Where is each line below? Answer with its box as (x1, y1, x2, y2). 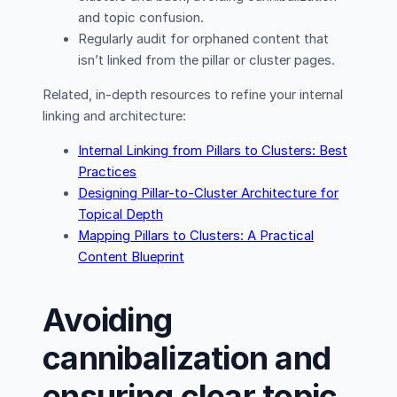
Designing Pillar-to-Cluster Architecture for (78, 184, 339, 201)
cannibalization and (43, 339, 331, 378)
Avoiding (43, 300, 173, 340)
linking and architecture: (43, 107, 186, 124)
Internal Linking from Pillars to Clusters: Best (78, 142, 347, 159)
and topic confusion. (78, 9, 204, 26)
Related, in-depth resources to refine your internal (43, 86, 343, 103)
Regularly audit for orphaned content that (78, 30, 329, 47)
